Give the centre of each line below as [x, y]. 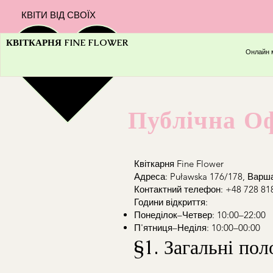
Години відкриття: [171, 202]
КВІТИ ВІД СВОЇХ [58, 15]
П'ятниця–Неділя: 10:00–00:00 [197, 228]
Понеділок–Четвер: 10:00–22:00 [200, 215]
